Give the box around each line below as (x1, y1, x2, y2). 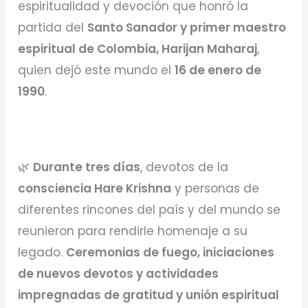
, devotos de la (140, 159, 229, 176)
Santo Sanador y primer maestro (87, 19, 287, 36)
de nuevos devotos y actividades (18, 265, 219, 283)
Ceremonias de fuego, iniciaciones (66, 244, 275, 261)
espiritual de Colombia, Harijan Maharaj (18, 40, 258, 57)
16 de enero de (175, 61, 262, 78)
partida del (18, 19, 88, 36)
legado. (18, 244, 67, 261)
